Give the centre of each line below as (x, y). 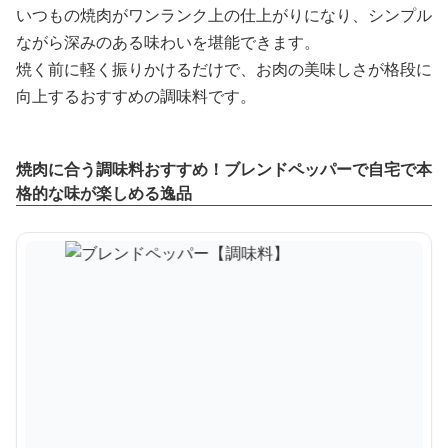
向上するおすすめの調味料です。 (136, 96)
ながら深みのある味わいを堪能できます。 (168, 42)
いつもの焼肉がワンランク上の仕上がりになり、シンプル (224, 15)
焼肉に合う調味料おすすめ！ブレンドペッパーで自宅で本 (224, 169)
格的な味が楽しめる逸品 (104, 193)
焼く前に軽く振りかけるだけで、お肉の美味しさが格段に (224, 69)
